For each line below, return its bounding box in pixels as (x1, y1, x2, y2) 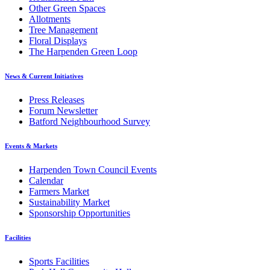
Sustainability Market (29, 197, 110, 208)
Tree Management (29, 25, 98, 36)
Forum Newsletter (29, 105, 98, 116)
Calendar (29, 175, 63, 186)
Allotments (29, 14, 71, 25)
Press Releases (29, 95, 84, 105)
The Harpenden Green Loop (29, 46, 137, 57)
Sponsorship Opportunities (29, 208, 130, 219)
